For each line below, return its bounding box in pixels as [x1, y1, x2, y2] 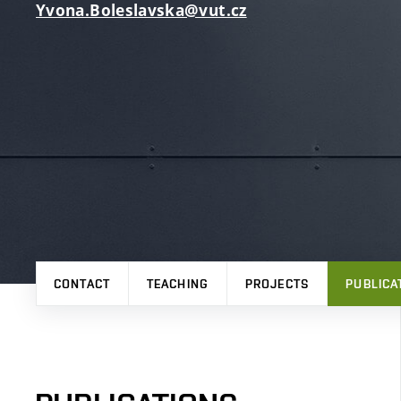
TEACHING [147, 277, 209, 291]
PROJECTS [245, 277, 309, 291]
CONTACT [54, 277, 110, 291]
